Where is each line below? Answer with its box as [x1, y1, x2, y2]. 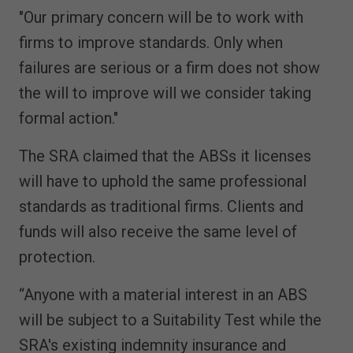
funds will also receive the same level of [19, 221, 297, 241]
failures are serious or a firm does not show [19, 58, 320, 77]
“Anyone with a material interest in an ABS [19, 284, 307, 304]
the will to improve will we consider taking [19, 83, 311, 102]
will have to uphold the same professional [19, 171, 307, 191]
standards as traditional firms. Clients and [19, 196, 303, 216]
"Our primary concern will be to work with [19, 7, 303, 27]
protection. [19, 247, 95, 266]
